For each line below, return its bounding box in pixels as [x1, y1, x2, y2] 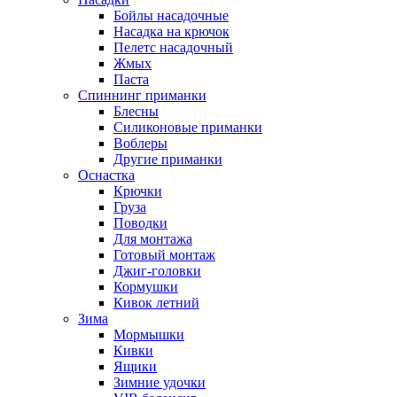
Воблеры [113, 135, 167, 151]
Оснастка [78, 167, 135, 183]
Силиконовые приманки [113, 119, 262, 135]
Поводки [113, 214, 167, 230]
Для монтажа [113, 230, 192, 246]
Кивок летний [113, 294, 199, 310]
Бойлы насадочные [113, 7, 229, 23]
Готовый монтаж [113, 246, 215, 262]
